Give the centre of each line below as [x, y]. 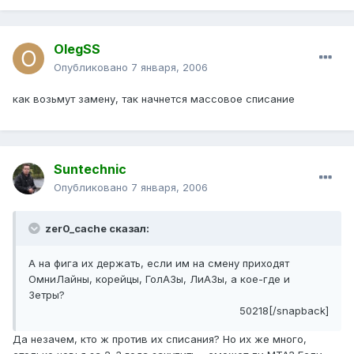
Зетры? [47, 295]
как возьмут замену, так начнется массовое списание [154, 99]
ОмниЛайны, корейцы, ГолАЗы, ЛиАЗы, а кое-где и [159, 279]
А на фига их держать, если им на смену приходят [159, 264]
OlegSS [77, 49]
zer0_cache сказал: [96, 229]
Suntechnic [90, 169]
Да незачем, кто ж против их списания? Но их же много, [160, 339]
